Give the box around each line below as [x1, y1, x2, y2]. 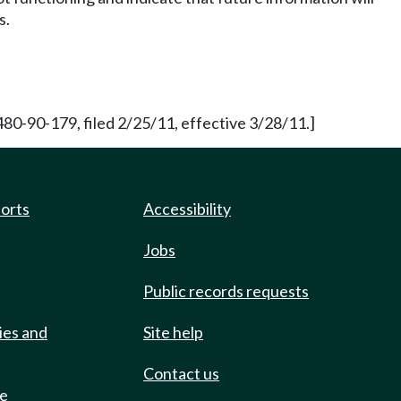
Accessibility [143, 199, 231, 218]
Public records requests [143, 281, 309, 301]
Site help [143, 322, 203, 342]
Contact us [143, 363, 219, 383]
